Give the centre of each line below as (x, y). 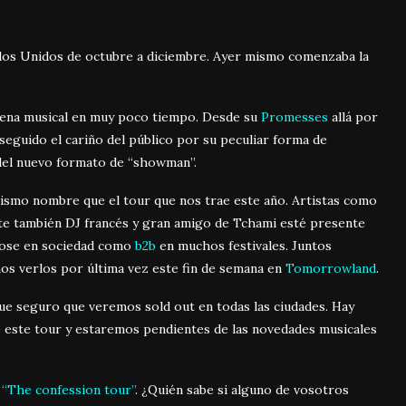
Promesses (295, 117)
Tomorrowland (331, 269)
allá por (353, 117)
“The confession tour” (68, 390)
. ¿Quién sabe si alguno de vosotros (242, 390)
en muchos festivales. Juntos (244, 246)
